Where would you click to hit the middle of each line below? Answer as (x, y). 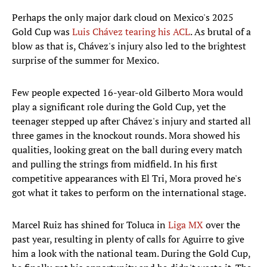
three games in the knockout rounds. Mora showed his (126, 136)
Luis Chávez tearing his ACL (131, 32)
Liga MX (186, 225)
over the (222, 225)
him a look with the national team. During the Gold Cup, (131, 254)
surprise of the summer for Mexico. (86, 60)
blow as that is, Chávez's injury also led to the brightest (129, 46)
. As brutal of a (221, 32)
